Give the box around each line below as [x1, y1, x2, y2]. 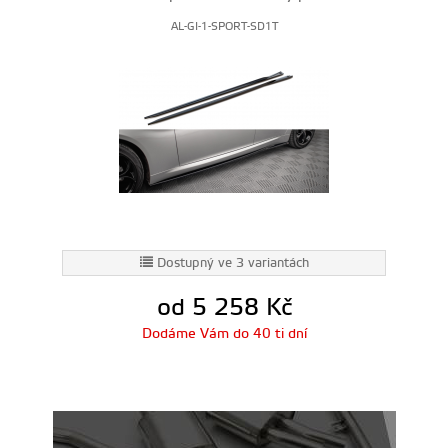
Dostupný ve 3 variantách [156, 255, 309, 271]
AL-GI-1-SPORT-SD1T [170, 20, 278, 34]
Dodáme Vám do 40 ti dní [141, 325, 307, 343]
